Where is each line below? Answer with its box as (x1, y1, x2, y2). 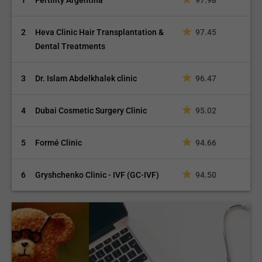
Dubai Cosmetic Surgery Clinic (35, 106, 147, 115)
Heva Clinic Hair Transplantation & (35, 27, 164, 37)
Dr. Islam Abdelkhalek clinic (35, 74, 137, 83)
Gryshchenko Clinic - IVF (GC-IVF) (35, 170, 163, 180)
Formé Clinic (35, 138, 82, 147)
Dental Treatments (35, 42, 106, 51)
